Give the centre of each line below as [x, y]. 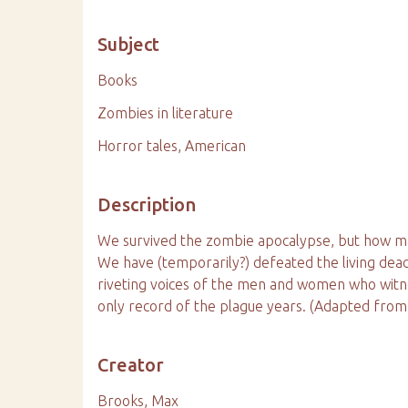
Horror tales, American [172, 146]
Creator [131, 365]
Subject [129, 44]
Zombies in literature [166, 113]
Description [147, 204]
